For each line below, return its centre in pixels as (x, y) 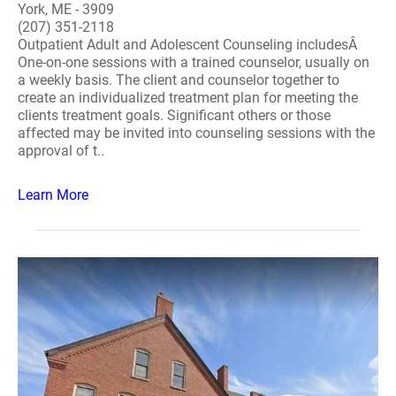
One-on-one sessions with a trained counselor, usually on (194, 62)
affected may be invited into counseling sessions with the (196, 133)
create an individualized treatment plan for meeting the (188, 98)
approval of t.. (61, 151)
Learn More (53, 195)
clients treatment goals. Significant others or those (174, 115)
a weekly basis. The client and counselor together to (179, 80)
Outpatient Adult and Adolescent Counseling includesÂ (189, 45)
